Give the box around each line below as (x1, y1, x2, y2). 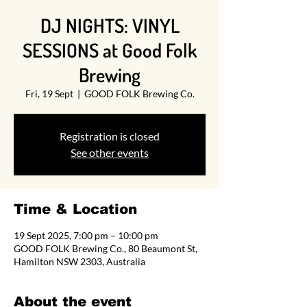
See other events (71, 146, 149, 160)
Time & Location (14, 201, 137, 217)
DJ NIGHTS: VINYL (40, 13, 180, 38)
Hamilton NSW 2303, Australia (14, 256, 145, 268)
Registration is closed (60, 130, 160, 143)
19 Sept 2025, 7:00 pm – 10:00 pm (14, 230, 158, 242)
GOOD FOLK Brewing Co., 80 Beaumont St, (14, 243, 197, 255)
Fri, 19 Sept (25, 88, 73, 100)
